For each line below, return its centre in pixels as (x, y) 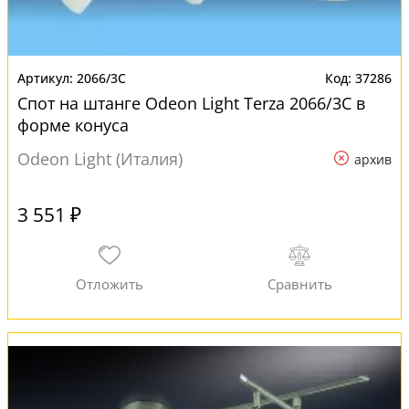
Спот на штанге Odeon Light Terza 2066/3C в (191, 103)
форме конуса (73, 125)
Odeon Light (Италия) (100, 159)
